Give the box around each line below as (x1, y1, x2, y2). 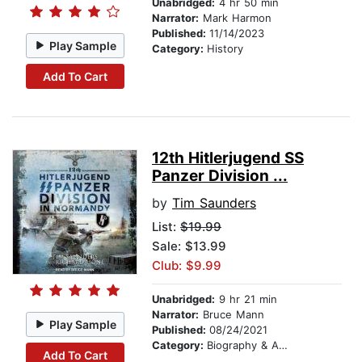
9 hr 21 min (215, 293, 277, 306)
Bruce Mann (199, 308, 264, 322)
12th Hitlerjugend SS (152, 149, 304, 168)
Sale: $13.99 (152, 238, 226, 255)
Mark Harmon (199, 11, 271, 25)
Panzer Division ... (152, 166, 288, 186)
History (207, 42, 243, 56)
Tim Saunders (172, 195, 256, 212)
